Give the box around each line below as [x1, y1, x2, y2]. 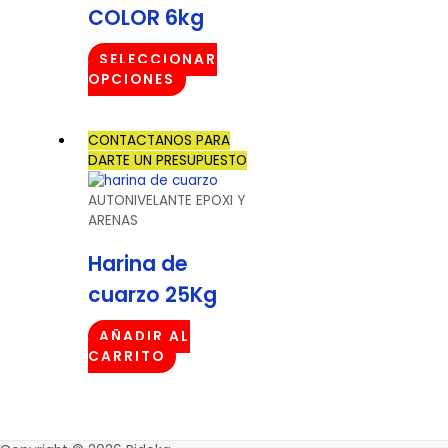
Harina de [88, 249, 189, 279]
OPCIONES [88, 69, 176, 89]
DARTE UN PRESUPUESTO [88, 151, 248, 170]
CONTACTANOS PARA [88, 131, 231, 150]
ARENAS [88, 211, 139, 230]
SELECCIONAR [98, 49, 217, 69]
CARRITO [88, 347, 166, 367]
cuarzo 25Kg [88, 280, 218, 310]
